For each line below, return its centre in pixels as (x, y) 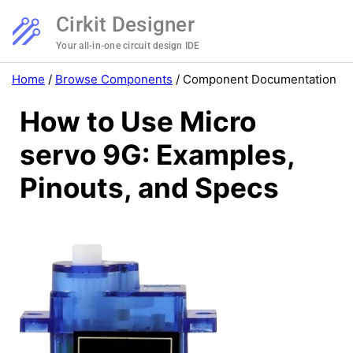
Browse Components (114, 79)
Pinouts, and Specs (149, 188)
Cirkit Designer (125, 24)
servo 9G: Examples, (157, 155)
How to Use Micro (138, 122)
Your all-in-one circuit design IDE (128, 46)
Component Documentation (260, 79)
